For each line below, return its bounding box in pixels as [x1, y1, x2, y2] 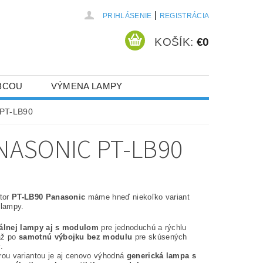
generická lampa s [126, 251, 197, 260]
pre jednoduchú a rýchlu [99, 223, 187, 232]
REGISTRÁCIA [159, 12, 210, 20]
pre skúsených [132, 232, 187, 241]
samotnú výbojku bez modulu [19, 232, 133, 241]
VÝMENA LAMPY [50, 81, 123, 91]
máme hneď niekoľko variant [85, 193, 190, 201]
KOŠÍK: [154, 35, 194, 48]
